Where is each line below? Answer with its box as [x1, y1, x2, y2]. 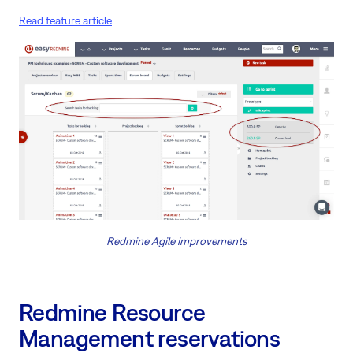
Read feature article [19, 13, 112, 27]
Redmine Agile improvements [106, 235, 247, 248]
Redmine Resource [19, 299, 206, 326]
